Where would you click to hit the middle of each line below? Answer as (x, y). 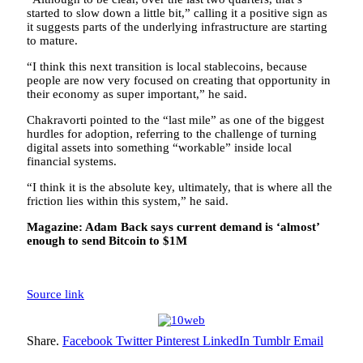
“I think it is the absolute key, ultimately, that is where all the (179, 187)
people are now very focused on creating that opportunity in (179, 80)
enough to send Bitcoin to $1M (107, 240)
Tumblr (271, 340)
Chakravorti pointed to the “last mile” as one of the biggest (175, 120)
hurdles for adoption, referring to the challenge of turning (172, 133)
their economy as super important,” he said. (137, 94)
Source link (56, 294)
